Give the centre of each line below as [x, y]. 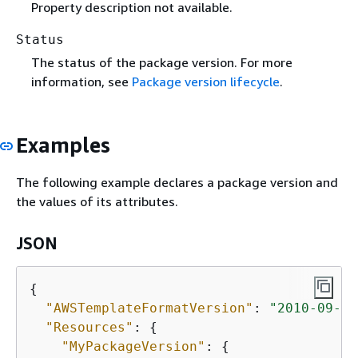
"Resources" [89, 327]
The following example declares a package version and [177, 182]
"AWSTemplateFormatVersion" [149, 308]
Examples [63, 145]
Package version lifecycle [205, 81]
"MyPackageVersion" [133, 346]
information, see [81, 81]
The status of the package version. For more [161, 62]
